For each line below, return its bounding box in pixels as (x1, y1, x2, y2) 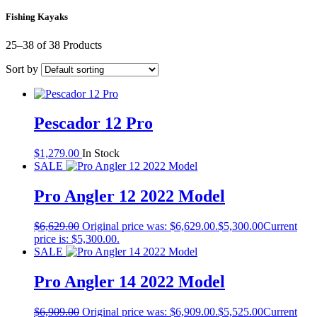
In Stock (82, 147, 120, 160)
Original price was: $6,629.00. (82, 220, 218, 233)
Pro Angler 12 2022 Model (34, 187, 225, 206)
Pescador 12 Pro (34, 114, 153, 133)
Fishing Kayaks (6, 11, 68, 23)
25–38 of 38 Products (6, 38, 102, 51)
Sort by (6, 62, 38, 75)
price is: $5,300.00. (34, 233, 120, 246)
